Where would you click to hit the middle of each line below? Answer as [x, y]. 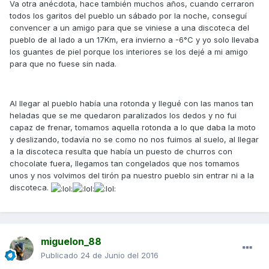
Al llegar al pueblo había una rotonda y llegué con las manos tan [131, 104]
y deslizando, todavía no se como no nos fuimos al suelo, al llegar [134, 140]
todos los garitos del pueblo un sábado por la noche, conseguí [128, 16]
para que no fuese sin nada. [63, 64]
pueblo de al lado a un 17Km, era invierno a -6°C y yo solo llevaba [134, 40]
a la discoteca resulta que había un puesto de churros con [121, 152]
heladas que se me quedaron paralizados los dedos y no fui [123, 116]
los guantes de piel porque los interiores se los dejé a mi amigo [129, 52]
